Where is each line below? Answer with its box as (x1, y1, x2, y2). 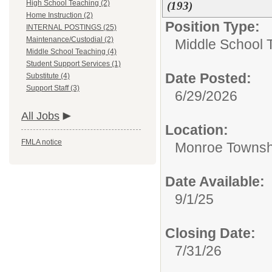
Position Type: (165, 19, 260, 35)
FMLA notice (21, 138, 62, 146)
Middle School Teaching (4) (26, 47, 117, 56)
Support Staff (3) (26, 84, 80, 92)
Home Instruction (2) (26, 11, 93, 19)
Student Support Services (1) (26, 59, 121, 68)
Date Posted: (165, 70, 251, 86)
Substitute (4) (26, 72, 70, 80)
